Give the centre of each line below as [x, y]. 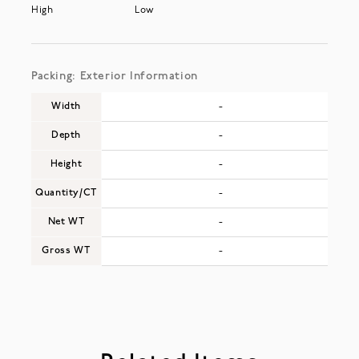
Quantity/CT [66, 193]
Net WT [66, 222]
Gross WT [66, 250]
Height [66, 164]
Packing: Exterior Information [114, 76]
